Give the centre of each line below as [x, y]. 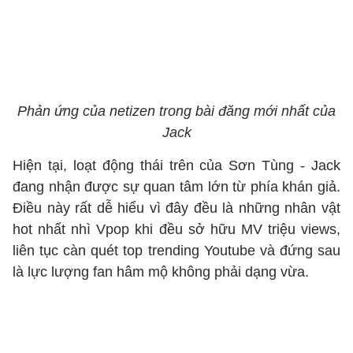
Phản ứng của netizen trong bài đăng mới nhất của [176, 111]
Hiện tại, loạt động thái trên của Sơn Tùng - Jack [176, 165]
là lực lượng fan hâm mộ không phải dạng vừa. [163, 272]
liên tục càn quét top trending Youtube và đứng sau [176, 251]
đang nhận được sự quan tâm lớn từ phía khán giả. [176, 187]
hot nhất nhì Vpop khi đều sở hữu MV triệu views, [176, 229]
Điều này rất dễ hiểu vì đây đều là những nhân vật [176, 208]
